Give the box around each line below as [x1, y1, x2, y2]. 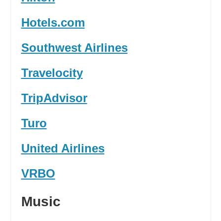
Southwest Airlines [21, 41, 128, 55]
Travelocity [21, 66, 83, 80]
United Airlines [21, 142, 105, 155]
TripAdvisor [21, 91, 87, 105]
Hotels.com [21, 16, 85, 30]
